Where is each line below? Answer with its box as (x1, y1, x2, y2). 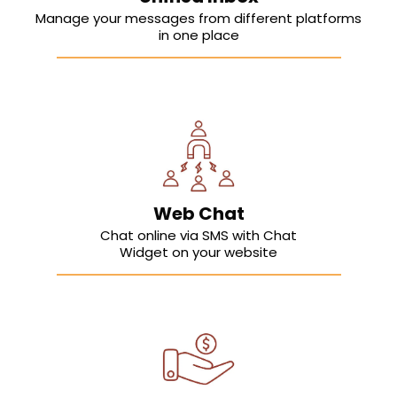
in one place (158, 26, 239, 45)
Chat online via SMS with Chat (100, 226, 297, 245)
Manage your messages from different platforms (35, 9, 362, 28)
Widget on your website (120, 243, 277, 262)
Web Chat (152, 201, 245, 227)
